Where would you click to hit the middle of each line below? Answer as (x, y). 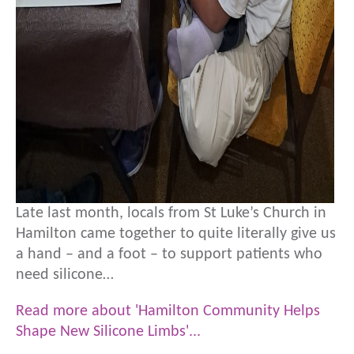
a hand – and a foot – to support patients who (169, 254)
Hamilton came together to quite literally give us (176, 234)
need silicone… (65, 275)
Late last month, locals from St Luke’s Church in (171, 213)
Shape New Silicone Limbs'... (108, 332)
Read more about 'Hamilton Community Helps (168, 311)
